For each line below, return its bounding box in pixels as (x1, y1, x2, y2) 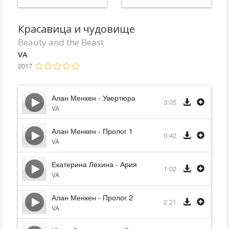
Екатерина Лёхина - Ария (52, 159, 137, 169)
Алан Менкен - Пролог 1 (52, 126, 133, 136)
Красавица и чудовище (18, 22, 135, 36)
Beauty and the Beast (18, 36, 104, 48)
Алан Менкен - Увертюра (52, 93, 135, 103)
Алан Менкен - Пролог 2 (52, 192, 133, 202)
